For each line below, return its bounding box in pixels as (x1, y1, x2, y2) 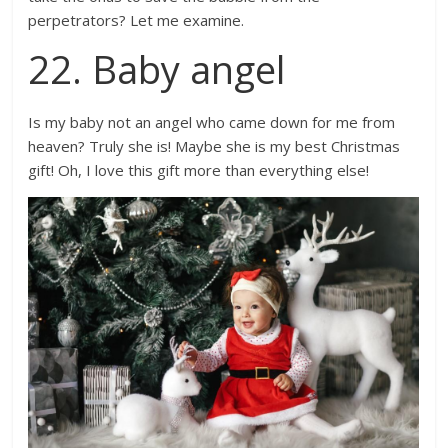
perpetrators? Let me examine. (28, 9, 245, 30)
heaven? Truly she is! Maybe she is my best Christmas (28, 135, 401, 156)
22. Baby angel (28, 42, 286, 95)
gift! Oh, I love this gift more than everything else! (28, 159, 370, 180)
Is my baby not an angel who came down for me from (28, 111, 396, 132)
